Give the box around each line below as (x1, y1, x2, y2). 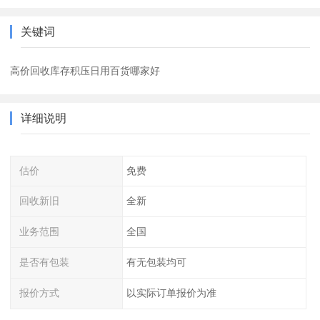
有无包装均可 (126, 256, 186, 269)
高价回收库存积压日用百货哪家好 (10, 64, 161, 76)
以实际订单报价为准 (126, 286, 216, 299)
